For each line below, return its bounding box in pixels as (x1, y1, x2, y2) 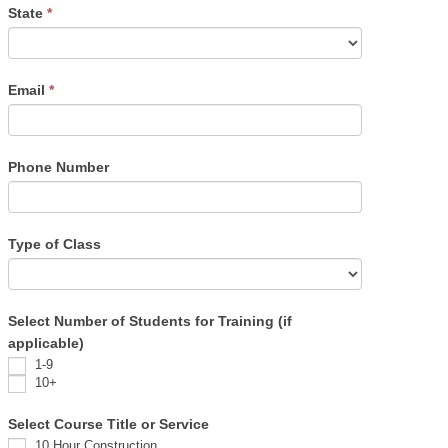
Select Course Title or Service (8, 415, 209, 432)
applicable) (8, 334, 84, 351)
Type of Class (8, 235, 101, 252)
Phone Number (8, 158, 109, 175)
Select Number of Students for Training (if (8, 312, 292, 329)
